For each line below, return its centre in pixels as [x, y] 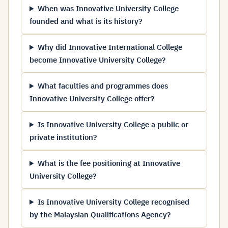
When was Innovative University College [108, 8]
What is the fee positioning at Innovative [109, 163]
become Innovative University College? [97, 60]
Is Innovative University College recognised [113, 202]
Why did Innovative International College [110, 47]
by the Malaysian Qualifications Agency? [100, 215]
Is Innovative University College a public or [113, 124]
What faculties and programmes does [103, 86]
